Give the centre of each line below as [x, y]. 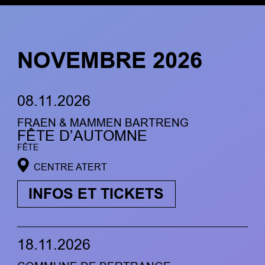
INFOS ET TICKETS [96, 194]
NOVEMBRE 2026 [109, 61]
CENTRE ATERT [70, 167]
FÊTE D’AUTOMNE [82, 136]
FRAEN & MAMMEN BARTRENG [103, 122]
